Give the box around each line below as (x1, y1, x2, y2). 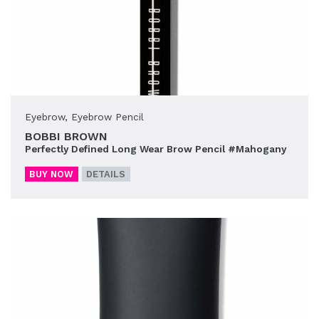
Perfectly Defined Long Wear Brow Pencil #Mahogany (25, 143, 286, 155)
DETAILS (86, 169, 126, 180)
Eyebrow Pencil (71, 111, 144, 123)
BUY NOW (29, 169, 74, 180)
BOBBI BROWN (25, 130, 108, 144)
